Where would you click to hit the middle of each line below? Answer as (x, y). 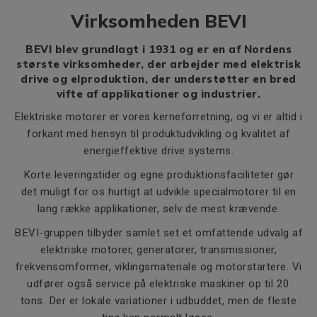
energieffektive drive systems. (158, 150)
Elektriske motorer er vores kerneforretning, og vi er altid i (158, 116)
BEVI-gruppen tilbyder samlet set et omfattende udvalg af (158, 232)
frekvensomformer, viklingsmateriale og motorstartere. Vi (158, 266)
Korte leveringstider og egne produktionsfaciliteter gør (158, 174)
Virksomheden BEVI (158, 20)
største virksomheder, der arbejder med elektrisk (158, 64)
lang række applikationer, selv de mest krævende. (158, 208)
